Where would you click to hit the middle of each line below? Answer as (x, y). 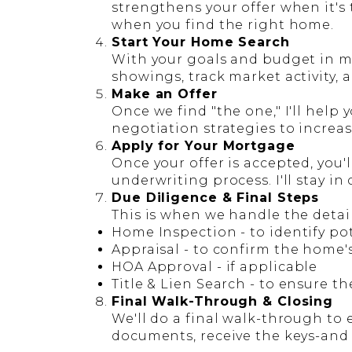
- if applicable (265, 267)
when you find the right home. (223, 25)
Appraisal (146, 249)
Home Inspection (174, 232)
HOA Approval (162, 267)
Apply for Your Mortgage (203, 146)
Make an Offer (165, 94)
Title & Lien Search (179, 284)
